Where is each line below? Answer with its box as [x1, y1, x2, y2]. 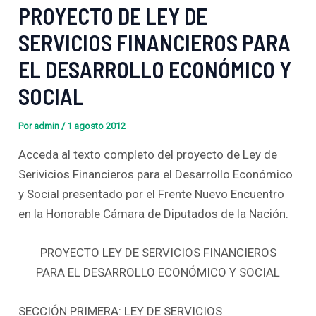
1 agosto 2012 [67, 121, 126, 131]
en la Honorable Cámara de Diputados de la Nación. [18, 207, 289, 221]
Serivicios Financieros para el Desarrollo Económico [18, 167, 293, 181]
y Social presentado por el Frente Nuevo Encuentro [18, 187, 285, 201]
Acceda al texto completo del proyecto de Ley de [18, 147, 278, 162]
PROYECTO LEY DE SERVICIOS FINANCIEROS [39, 245, 276, 260]
